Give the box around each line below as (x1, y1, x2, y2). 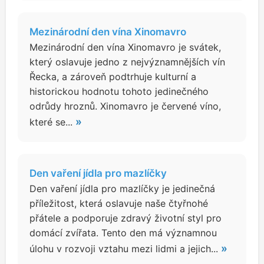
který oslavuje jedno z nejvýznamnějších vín (29, 56, 225, 68)
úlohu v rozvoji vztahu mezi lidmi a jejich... (29, 243, 221, 255)
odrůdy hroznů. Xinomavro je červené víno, (29, 100, 221, 112)
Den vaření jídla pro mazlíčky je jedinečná (29, 183, 215, 194)
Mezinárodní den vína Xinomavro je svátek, (29, 41, 221, 53)
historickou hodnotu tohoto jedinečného (29, 85, 209, 97)
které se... (29, 116, 75, 128)
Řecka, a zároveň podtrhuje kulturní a (29, 71, 196, 82)
